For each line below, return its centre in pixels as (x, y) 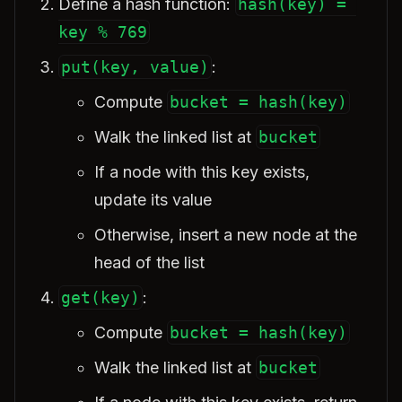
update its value (153, 200)
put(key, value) (135, 67)
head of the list (149, 262)
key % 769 (103, 32)
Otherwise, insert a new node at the (226, 235)
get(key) (100, 297)
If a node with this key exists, (202, 172)
